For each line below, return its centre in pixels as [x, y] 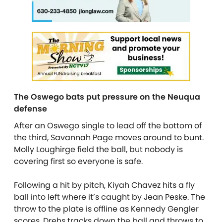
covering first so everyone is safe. [78, 161]
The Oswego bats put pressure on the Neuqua [107, 97]
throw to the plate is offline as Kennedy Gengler [106, 209]
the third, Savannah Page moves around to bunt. [109, 137]
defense [30, 109]
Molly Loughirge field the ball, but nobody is [98, 149]
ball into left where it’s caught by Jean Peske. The [110, 197]
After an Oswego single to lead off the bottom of [108, 125]
